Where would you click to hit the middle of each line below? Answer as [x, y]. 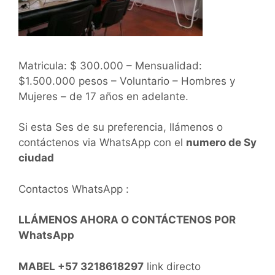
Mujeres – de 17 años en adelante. [103, 96]
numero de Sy [221, 143]
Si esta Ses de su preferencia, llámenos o [121, 127]
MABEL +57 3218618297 [81, 266]
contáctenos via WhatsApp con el [102, 143]
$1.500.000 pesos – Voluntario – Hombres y [127, 81]
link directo [172, 266]
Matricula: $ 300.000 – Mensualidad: [110, 65]
